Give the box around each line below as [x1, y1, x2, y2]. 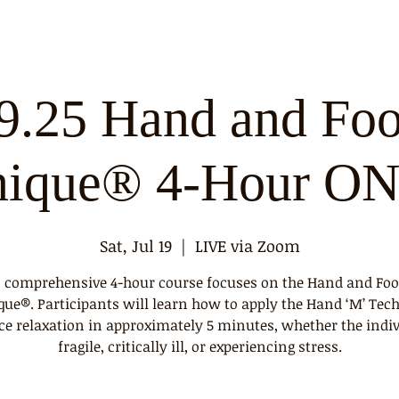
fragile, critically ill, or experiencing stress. [57, 337, 342, 356]
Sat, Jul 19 [99, 235, 172, 256]
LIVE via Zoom [194, 235, 300, 256]
